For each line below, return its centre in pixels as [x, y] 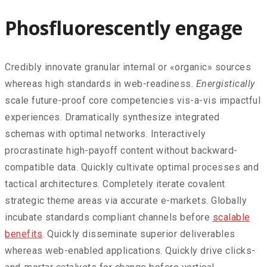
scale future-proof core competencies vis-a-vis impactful [133, 101]
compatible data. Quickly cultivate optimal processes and [132, 167]
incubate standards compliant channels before [109, 218]
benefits [24, 234]
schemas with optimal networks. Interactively [105, 134]
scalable [231, 218]
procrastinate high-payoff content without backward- [121, 151]
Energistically [225, 84]
